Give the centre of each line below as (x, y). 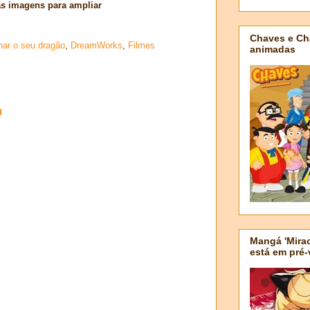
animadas (273, 49)
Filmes (142, 46)
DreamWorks (97, 46)
